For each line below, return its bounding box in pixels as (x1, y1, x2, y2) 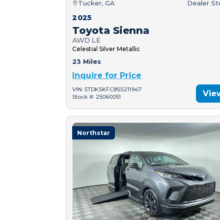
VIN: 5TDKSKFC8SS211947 (72, 86, 142, 93)
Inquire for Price (72, 70, 142, 80)
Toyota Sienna (72, 24, 150, 36)
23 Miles (72, 57, 102, 65)
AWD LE (72, 35, 101, 45)
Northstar (77, 129, 110, 137)
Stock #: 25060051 (72, 93, 121, 101)
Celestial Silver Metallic (72, 45, 140, 53)
